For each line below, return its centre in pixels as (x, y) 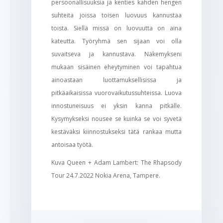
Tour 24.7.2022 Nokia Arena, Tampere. (106, 175)
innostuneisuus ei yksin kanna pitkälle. (116, 106)
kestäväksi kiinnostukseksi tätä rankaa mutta (116, 131)
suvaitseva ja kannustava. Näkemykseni (116, 54)
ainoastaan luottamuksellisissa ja (116, 80)
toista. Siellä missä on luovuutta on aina (116, 28)
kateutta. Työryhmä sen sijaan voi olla (116, 41)
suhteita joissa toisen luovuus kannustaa (116, 15)
